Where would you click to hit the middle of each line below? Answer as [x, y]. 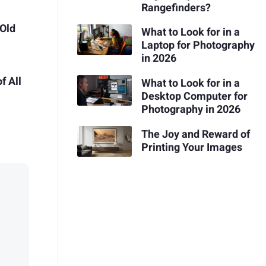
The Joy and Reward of [195, 134]
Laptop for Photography [198, 46]
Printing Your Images [191, 147]
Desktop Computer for [194, 96]
